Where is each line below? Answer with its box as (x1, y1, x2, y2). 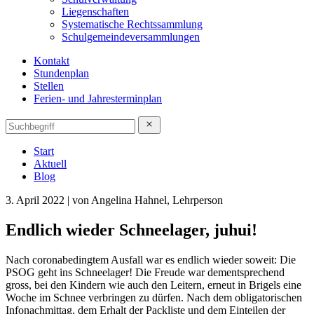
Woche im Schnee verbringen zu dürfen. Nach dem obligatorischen (6, 292, 302, 304)
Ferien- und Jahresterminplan (34, 93, 162, 105)
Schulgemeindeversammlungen (62, 31, 200, 43)
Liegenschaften (62, 6, 129, 18)
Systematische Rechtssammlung (62, 18, 203, 31)
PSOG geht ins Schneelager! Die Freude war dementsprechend (6, 266, 285, 279)
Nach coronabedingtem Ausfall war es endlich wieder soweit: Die (6, 254, 296, 266)
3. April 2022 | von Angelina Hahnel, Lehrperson (6, 194, 223, 207)
